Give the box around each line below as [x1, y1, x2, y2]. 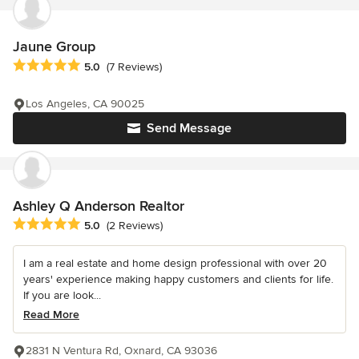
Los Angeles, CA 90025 [26, 96, 144, 111]
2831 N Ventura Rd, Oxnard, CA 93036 [26, 343, 217, 357]
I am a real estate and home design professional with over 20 [23, 256, 327, 270]
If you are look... [23, 288, 101, 302]
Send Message [147, 119, 232, 136]
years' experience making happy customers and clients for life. [23, 272, 333, 286]
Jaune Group [13, 38, 95, 56]
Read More [23, 307, 79, 321]
